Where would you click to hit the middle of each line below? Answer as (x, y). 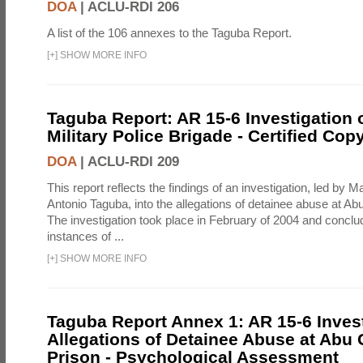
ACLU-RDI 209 (133, 162)
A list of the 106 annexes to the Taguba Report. (169, 33)
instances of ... (85, 236)
